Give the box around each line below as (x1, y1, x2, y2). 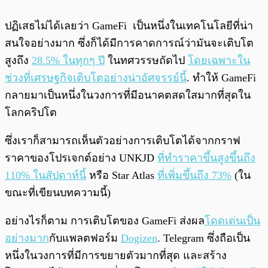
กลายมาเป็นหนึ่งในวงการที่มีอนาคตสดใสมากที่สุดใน (5, 89, 251, 101)
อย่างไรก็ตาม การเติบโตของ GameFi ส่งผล (5, 214, 205, 227)
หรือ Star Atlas (86, 169, 157, 181)
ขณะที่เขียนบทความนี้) (5, 186, 111, 199)
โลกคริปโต (5, 106, 57, 118)
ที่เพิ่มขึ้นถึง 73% (157, 169, 232, 181)
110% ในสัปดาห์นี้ (5, 169, 86, 181)
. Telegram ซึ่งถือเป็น (157, 232, 250, 244)
